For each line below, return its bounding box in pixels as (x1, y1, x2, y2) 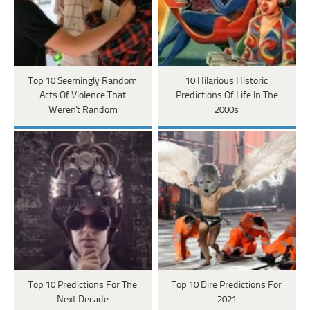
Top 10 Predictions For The (28, 280, 138, 291)
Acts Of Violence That (39, 91, 127, 102)
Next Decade (57, 295, 109, 306)
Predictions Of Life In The (175, 91, 278, 102)
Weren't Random (48, 105, 118, 116)
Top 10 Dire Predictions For (172, 280, 282, 291)
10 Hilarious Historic (185, 76, 268, 87)
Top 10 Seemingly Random (28, 76, 138, 87)
